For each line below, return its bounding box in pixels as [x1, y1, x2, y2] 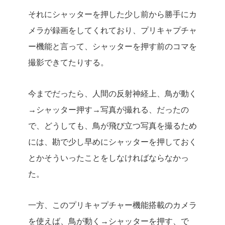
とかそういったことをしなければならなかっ [28, 154, 189, 162]
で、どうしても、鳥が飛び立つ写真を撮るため [28, 122, 197, 130]
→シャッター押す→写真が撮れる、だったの [28, 105, 189, 114]
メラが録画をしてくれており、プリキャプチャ [28, 26, 197, 35]
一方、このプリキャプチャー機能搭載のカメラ [28, 201, 197, 209]
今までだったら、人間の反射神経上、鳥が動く [28, 89, 197, 98]
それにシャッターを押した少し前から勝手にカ [28, 10, 197, 19]
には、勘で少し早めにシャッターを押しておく [28, 138, 197, 146]
